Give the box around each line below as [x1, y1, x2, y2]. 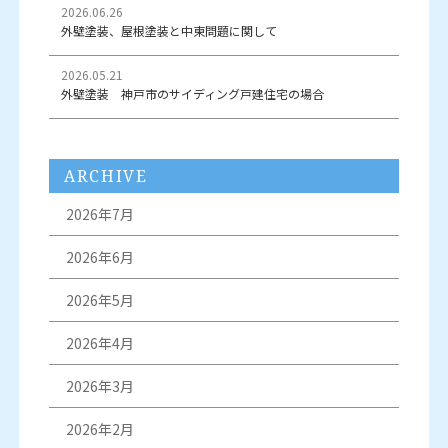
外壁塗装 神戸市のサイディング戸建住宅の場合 [61, 84, 325, 102]
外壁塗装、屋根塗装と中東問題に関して [61, 21, 278, 39]
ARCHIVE [64, 164, 148, 187]
